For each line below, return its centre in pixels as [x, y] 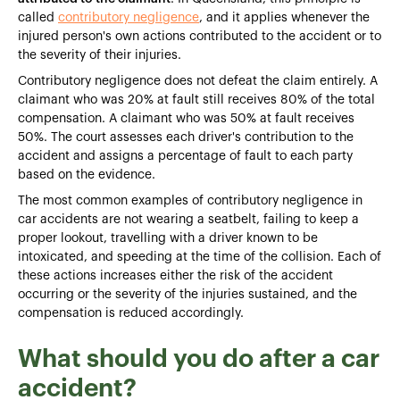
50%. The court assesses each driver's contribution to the [186, 137]
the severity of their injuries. [100, 55]
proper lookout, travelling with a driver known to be [168, 238]
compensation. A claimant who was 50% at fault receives [186, 118]
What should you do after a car [199, 358]
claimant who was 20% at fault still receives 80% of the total [196, 100]
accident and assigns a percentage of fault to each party [185, 156]
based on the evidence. [87, 175]
